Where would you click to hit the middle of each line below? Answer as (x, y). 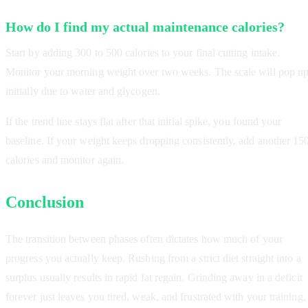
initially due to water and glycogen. (83, 91)
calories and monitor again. (65, 160)
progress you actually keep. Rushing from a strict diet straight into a (153, 258)
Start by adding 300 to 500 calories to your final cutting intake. (143, 53)
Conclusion (45, 202)
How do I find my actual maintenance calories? (145, 27)
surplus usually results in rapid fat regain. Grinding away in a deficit (154, 278)
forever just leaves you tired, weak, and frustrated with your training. (156, 297)
